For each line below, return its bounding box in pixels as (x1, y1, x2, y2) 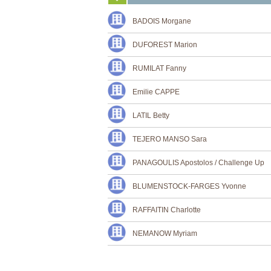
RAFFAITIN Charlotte (132, 206, 201, 214)
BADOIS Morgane (132, 17, 191, 25)
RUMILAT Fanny (132, 64, 186, 73)
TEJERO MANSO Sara (132, 135, 207, 143)
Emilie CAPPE (132, 88, 180, 96)
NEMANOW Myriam (132, 229, 197, 238)
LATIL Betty (132, 111, 169, 120)
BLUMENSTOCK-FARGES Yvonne (132, 182, 246, 191)
